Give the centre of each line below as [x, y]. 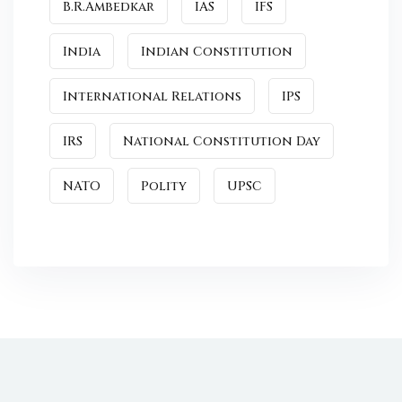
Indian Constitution [217, 52]
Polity [164, 187]
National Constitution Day [222, 142]
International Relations [152, 97]
